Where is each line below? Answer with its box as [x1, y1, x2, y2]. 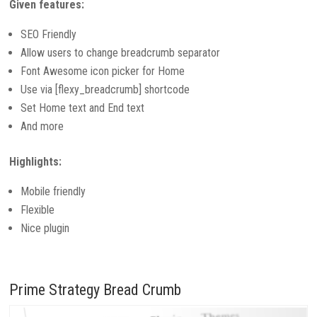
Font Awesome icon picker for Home [21, 64, 185, 79]
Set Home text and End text [21, 101, 145, 115]
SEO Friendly [21, 28, 77, 42]
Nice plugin [21, 221, 70, 236]
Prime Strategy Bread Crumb [9, 281, 182, 299]
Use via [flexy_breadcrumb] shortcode [21, 83, 190, 97]
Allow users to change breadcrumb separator [21, 46, 221, 60]
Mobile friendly [21, 185, 86, 199]
